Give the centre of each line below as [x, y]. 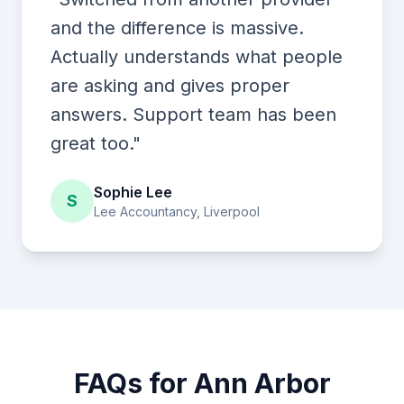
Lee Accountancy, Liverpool [177, 211]
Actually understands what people [197, 57]
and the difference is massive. [177, 28]
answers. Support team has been [193, 115]
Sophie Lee [133, 192]
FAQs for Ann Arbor [202, 383]
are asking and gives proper [170, 86]
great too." [96, 143]
